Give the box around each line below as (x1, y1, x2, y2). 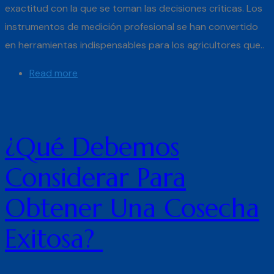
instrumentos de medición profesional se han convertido (5, 20, 258, 33)
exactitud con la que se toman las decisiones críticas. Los (5, 1, 262, 15)
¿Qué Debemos (5, 130, 179, 163)
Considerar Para (5, 161, 186, 194)
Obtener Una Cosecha (5, 191, 259, 224)
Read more (29, 66, 78, 80)
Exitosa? (5, 222, 103, 255)
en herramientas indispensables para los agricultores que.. (5, 38, 264, 51)
